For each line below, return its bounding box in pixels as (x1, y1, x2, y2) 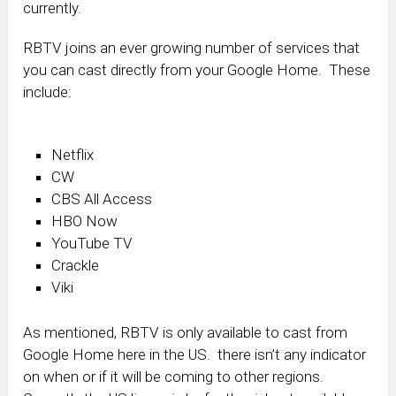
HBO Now (51, 211, 118, 230)
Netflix (51, 145, 95, 164)
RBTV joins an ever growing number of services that (23, 39, 361, 57)
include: (23, 83, 72, 102)
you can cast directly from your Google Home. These (23, 61, 371, 80)
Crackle (51, 255, 100, 274)
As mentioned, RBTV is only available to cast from (23, 324, 348, 342)
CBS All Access (51, 189, 153, 208)
